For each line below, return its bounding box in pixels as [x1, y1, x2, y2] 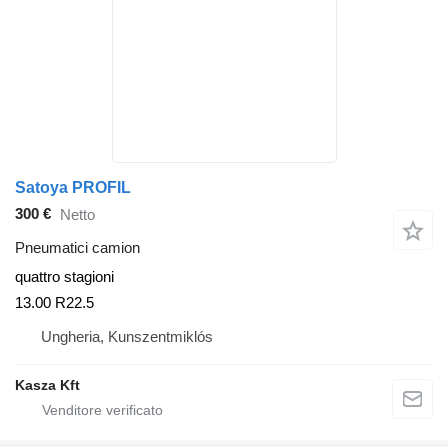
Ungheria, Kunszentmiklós [41, 328, 213, 346]
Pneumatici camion [15, 238, 140, 256]
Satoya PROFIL [15, 178, 131, 196]
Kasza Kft [15, 377, 80, 394]
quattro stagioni [15, 267, 114, 285]
